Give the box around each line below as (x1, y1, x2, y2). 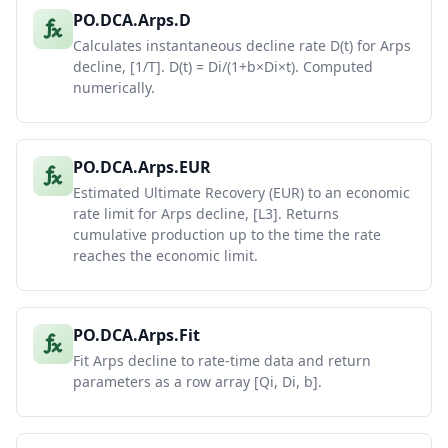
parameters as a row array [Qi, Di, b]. (73, 372, 322, 391)
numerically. (73, 78, 155, 97)
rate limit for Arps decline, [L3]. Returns (73, 204, 339, 223)
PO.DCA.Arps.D (73, 9, 191, 31)
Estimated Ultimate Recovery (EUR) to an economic (73, 183, 410, 202)
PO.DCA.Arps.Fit (73, 324, 200, 346)
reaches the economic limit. (73, 246, 258, 265)
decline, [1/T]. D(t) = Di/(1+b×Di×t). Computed (73, 57, 373, 76)
